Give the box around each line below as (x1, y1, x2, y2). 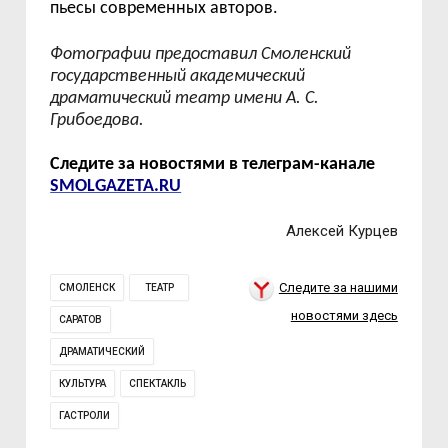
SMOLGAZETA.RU (50, 177, 182, 196)
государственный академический (50, 67, 306, 86)
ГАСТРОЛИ (59, 410, 111, 421)
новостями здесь (290, 307, 398, 323)
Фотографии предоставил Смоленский (50, 45, 352, 64)
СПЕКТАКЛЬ (129, 378, 187, 389)
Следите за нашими (278, 280, 398, 295)
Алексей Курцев (285, 222, 398, 240)
